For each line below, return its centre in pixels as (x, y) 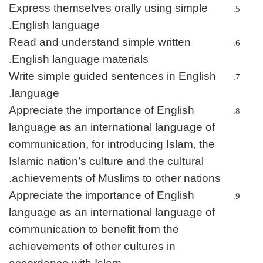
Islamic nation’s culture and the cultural (106, 161)
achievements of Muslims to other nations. (116, 178)
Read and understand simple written (100, 42)
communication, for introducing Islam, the (112, 144)
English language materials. (80, 59)
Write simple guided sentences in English (112, 76)
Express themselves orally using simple (108, 8)
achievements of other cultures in (92, 247)
